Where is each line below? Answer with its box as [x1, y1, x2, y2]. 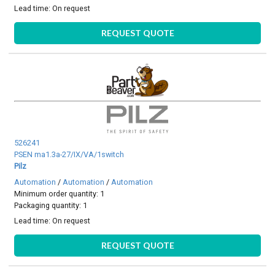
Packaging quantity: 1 [14, 200, 88, 210]
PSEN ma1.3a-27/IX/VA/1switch [14, 150, 125, 160]
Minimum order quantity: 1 [14, 188, 105, 198]
